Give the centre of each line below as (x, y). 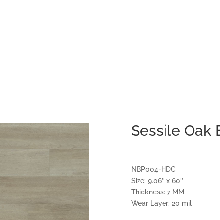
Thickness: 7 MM (157, 192)
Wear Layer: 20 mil (161, 204)
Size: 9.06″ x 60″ (157, 181)
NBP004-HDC (153, 170)
